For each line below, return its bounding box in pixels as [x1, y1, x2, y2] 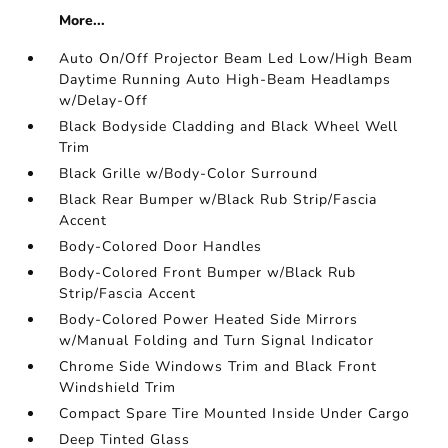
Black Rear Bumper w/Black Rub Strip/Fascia [59, 190, 378, 210]
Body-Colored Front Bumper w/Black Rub [59, 263, 357, 283]
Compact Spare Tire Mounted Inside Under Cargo [59, 404, 411, 424]
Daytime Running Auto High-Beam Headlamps [59, 70, 392, 90]
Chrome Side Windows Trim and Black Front [59, 357, 378, 377]
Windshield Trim [59, 378, 177, 398]
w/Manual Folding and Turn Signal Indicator [59, 331, 375, 351]
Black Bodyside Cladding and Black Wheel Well [59, 117, 399, 137]
